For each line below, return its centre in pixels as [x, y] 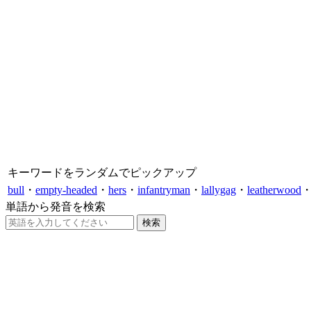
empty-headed [66, 190]
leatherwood [274, 190]
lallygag [219, 190]
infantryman [164, 190]
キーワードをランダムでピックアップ [102, 172]
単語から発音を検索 [56, 206]
